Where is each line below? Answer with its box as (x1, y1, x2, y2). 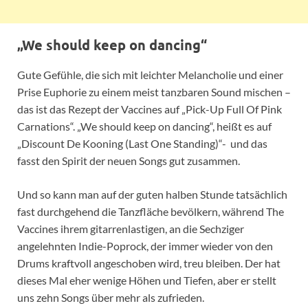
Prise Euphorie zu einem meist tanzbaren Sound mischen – (17, 85, 291, 98)
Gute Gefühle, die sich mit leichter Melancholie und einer (17, 67, 283, 81)
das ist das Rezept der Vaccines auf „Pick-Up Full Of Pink (17, 102, 282, 115)
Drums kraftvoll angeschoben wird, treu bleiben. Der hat (17, 256, 280, 269)
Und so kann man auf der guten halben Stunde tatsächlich (17, 187, 287, 201)
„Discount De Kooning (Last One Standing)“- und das (17, 136, 267, 150)
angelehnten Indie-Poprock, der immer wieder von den (17, 239, 273, 252)
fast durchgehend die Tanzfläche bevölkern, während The (17, 204, 284, 218)
